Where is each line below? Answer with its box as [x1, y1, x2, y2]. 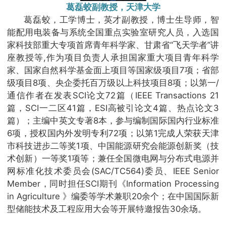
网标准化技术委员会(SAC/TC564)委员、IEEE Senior [7, 165, 219, 176]
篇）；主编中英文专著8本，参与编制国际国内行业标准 [7, 115, 219, 126]
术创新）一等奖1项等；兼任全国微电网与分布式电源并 [7, 153, 219, 163]
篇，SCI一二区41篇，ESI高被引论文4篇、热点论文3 [7, 102, 219, 113]
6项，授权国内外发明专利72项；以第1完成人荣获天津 [7, 128, 219, 138]
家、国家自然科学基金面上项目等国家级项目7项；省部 [7, 65, 219, 75]
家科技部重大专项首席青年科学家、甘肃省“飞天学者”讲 [7, 39, 219, 50]
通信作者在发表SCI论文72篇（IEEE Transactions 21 [7, 90, 219, 100]
